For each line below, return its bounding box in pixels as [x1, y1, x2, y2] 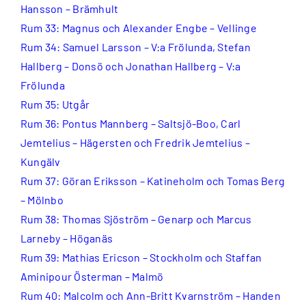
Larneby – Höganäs [20, 231, 113, 245]
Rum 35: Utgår [20, 97, 90, 111]
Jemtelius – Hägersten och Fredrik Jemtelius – [20, 135, 250, 149]
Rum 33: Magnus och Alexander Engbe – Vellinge [20, 20, 257, 34]
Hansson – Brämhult [20, 1, 119, 15]
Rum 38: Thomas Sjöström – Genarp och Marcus [20, 212, 252, 225]
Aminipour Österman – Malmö [20, 269, 164, 283]
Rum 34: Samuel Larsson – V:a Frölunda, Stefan [20, 40, 251, 53]
